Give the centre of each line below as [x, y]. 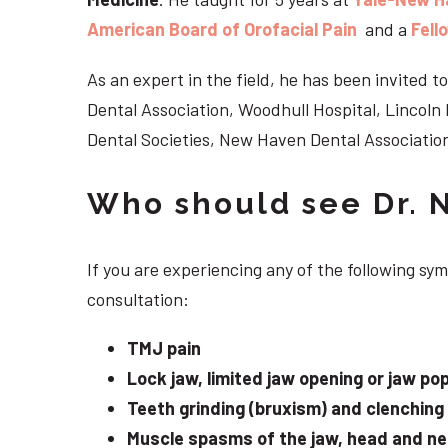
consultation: [138, 298]
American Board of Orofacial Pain [222, 28]
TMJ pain [164, 348]
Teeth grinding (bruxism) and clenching [285, 408]
